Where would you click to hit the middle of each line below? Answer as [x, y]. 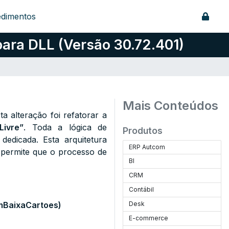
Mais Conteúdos [170, 106]
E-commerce [149, 218]
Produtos [143, 131]
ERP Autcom [147, 147]
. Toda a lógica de [65, 127]
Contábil [142, 189]
